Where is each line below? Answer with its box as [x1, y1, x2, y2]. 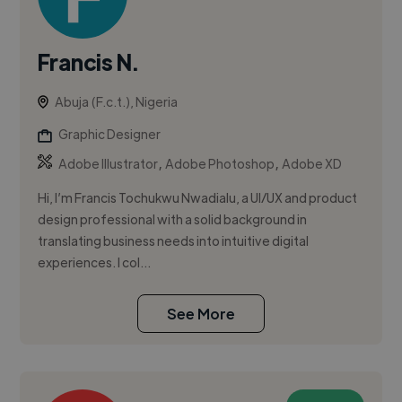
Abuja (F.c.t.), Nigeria [55, 93, 179, 110]
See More [167, 304, 235, 324]
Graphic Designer [58, 126, 162, 143]
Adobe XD [282, 155, 343, 172]
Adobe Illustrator [58, 155, 159, 172]
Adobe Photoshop [165, 155, 275, 172]
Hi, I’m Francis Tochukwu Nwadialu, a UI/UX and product [38, 189, 358, 206]
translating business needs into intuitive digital [38, 232, 310, 249]
